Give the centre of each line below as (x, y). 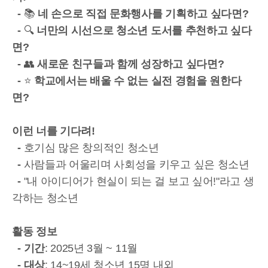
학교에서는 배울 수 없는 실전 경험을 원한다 (138, 81)
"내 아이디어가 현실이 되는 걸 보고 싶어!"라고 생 (139, 181)
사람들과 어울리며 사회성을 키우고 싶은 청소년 (136, 165)
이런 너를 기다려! (54, 131)
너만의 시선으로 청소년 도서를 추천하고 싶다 (144, 31)
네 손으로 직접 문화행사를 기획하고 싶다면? (143, 14)
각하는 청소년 (45, 198)
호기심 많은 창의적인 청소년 (91, 148)
